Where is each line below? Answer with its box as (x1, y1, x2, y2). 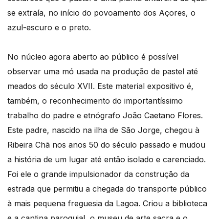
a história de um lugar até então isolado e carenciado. (7, 154, 206, 164)
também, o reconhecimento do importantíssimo (7, 95, 183, 106)
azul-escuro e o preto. (7, 22, 91, 32)
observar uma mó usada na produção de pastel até (7, 66, 198, 76)
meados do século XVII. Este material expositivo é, (7, 81, 194, 91)
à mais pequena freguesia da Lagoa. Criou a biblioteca (7, 198, 207, 208)
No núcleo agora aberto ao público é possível (7, 51, 178, 62)
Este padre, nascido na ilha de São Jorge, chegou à (7, 125, 199, 135)
